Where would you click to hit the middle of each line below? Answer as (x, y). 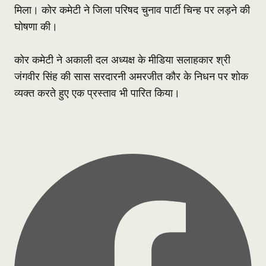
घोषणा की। (36, 27)
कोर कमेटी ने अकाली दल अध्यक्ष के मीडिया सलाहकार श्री (122, 60)
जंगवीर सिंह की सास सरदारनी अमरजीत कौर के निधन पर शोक (131, 77)
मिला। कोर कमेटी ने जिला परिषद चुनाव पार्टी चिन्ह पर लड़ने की (132, 10)
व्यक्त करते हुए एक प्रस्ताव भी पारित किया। (97, 93)
